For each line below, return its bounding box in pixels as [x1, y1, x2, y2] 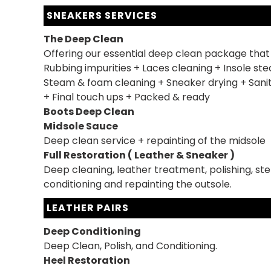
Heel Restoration [44, 253, 130, 267]
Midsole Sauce [44, 119, 118, 133]
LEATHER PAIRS [47, 201, 129, 215]
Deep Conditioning [44, 224, 141, 238]
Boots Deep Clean [44, 105, 134, 119]
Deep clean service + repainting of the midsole [44, 134, 266, 148]
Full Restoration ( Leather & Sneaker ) [44, 148, 235, 162]
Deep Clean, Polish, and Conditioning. [44, 239, 217, 253]
